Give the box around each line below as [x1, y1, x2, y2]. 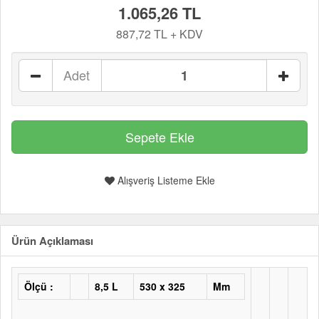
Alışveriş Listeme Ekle [114, 173, 215, 187]
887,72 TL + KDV [116, 26, 203, 42]
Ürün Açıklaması [11, 233, 93, 249]
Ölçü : [24, 279, 53, 293]
